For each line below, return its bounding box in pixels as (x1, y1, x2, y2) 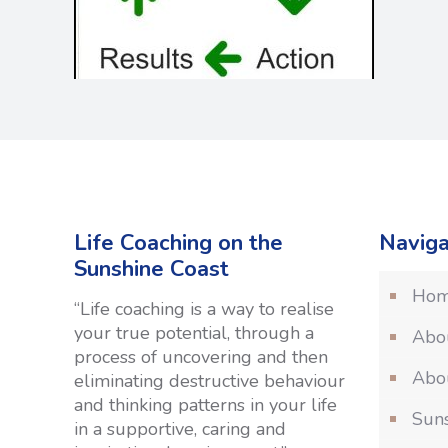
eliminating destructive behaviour (74, 369, 346, 393)
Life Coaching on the (74, 228, 284, 258)
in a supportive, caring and (74, 417, 287, 441)
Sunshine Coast (74, 254, 230, 284)
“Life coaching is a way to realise (74, 297, 335, 321)
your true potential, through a (74, 321, 315, 345)
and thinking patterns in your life (74, 393, 338, 417)
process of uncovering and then (74, 345, 329, 369)
